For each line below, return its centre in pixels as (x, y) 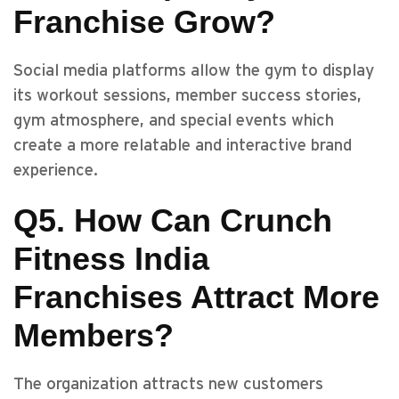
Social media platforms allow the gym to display (194, 71)
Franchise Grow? (144, 22)
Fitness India (111, 259)
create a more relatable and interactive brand (183, 146)
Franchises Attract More (196, 297)
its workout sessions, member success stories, (187, 96)
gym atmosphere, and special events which (174, 121)
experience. (56, 171)
